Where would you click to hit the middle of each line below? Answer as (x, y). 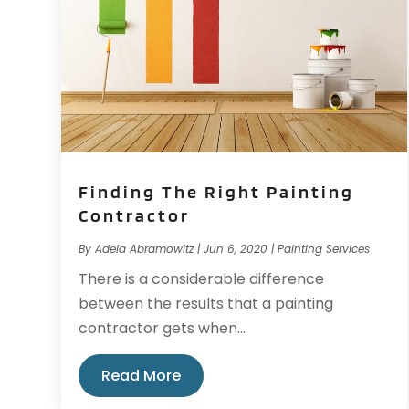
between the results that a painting (206, 303)
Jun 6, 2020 (236, 248)
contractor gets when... (163, 328)
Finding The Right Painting (217, 191)
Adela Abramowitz (145, 248)
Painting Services (324, 248)
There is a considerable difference (202, 278)
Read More (142, 375)
